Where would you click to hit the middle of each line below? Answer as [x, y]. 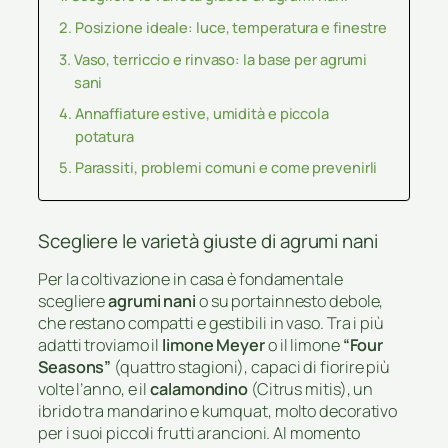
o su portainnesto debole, [289, 301]
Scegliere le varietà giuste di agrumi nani [208, 241]
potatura [104, 136]
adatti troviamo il [100, 345]
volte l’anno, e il [94, 389]
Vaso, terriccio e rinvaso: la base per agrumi [220, 59]
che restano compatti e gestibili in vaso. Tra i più [211, 323]
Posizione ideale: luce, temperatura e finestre [231, 27]
